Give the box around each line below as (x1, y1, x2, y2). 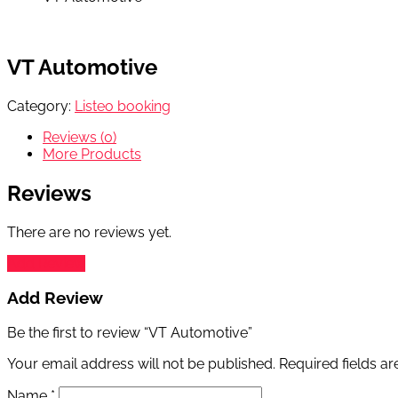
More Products (43, 145, 141, 163)
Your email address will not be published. (7, 355, 275, 373)
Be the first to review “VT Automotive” (7, 324, 252, 342)
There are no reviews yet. (7, 223, 171, 241)
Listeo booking (75, 97, 171, 115)
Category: (7, 97, 75, 115)
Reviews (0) (43, 128, 116, 146)
